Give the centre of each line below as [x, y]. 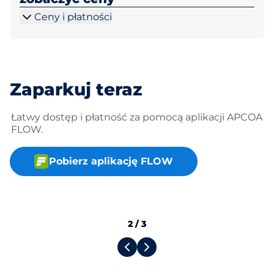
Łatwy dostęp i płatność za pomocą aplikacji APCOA [137, 117]
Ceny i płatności [73, 17]
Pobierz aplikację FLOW [111, 161]
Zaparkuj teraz [76, 89]
